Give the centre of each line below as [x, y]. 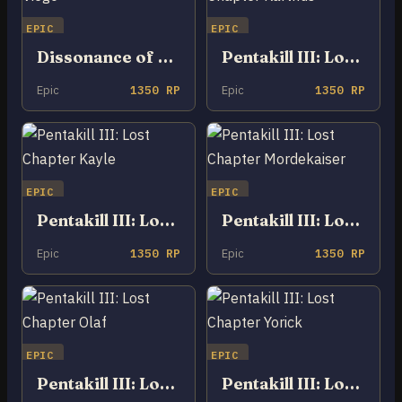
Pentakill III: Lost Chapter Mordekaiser [352, 220]
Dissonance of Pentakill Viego [166, 57]
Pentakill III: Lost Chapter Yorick [352, 383]
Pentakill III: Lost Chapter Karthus [352, 57]
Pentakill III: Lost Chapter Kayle [167, 220]
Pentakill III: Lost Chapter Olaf [167, 383]
